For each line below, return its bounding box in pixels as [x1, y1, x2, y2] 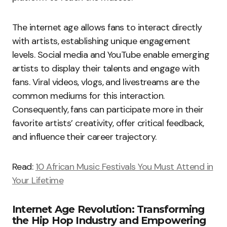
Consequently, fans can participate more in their [12, 103, 204, 116]
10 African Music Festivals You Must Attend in [35, 161, 213, 173]
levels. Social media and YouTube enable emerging [12, 49, 210, 61]
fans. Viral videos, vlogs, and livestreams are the [12, 76, 199, 89]
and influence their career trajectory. [12, 131, 157, 143]
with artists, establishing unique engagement [12, 35, 191, 48]
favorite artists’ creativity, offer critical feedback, [12, 117, 204, 130]
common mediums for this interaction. [12, 90, 165, 102]
